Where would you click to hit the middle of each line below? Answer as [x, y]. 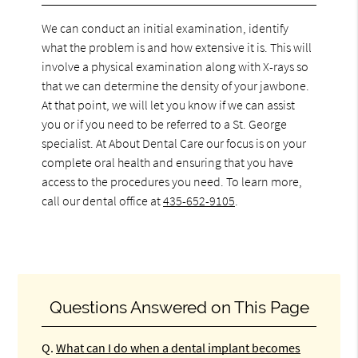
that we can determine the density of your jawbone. [176, 85]
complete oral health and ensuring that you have [168, 162]
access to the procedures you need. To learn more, [172, 181]
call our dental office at [103, 200]
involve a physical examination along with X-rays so [175, 66]
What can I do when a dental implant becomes [179, 347]
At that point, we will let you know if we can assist [169, 104]
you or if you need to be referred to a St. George [165, 123]
